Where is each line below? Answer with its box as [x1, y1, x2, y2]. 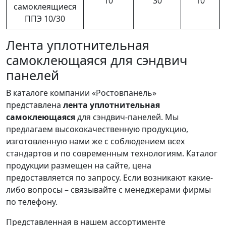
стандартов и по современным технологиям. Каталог [6, 147, 217, 159]
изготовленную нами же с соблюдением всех [6, 135, 185, 147]
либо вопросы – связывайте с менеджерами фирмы [6, 184, 211, 195]
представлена [6, 99, 63, 110]
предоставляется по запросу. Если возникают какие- [6, 172, 213, 183]
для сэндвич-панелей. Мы [75, 111, 179, 123]
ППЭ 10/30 [25, 13, 65, 24]
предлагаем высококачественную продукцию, [6, 123, 188, 135]
